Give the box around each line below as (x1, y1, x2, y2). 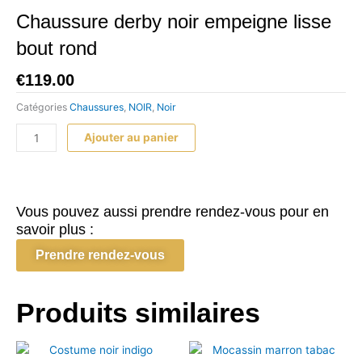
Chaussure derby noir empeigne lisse (16, 11, 331, 33)
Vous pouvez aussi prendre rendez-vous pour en (16, 204, 329, 221)
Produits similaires (16, 297, 260, 329)
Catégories (16, 100, 67, 113)
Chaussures (69, 100, 124, 113)
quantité (15, 125, 58, 139)
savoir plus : (16, 221, 94, 238)
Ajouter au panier (84, 131, 179, 145)
